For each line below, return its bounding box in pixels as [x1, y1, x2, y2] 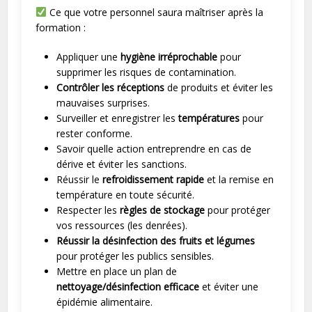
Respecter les [56, 203, 120, 217]
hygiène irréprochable [120, 50, 218, 63]
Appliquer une [56, 50, 121, 63]
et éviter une [199, 280, 259, 293]
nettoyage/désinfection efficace [56, 280, 200, 293]
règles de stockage [120, 203, 205, 217]
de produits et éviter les [164, 81, 274, 94]
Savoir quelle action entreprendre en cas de [56, 142, 252, 155]
